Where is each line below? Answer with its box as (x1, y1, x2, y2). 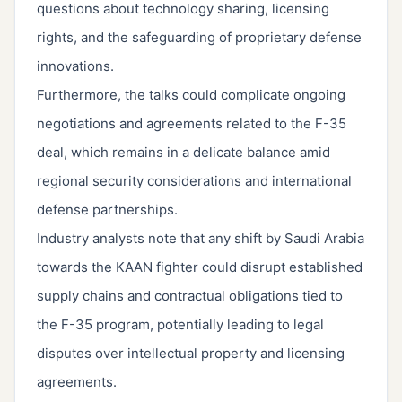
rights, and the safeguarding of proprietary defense (37, 29, 362, 47)
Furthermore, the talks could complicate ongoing (37, 86, 345, 104)
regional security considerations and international (37, 172, 352, 190)
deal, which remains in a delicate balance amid (37, 144, 330, 162)
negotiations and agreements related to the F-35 (37, 115, 346, 133)
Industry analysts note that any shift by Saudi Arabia (37, 230, 364, 248)
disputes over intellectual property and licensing (37, 345, 345, 363)
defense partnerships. (37, 201, 178, 219)
